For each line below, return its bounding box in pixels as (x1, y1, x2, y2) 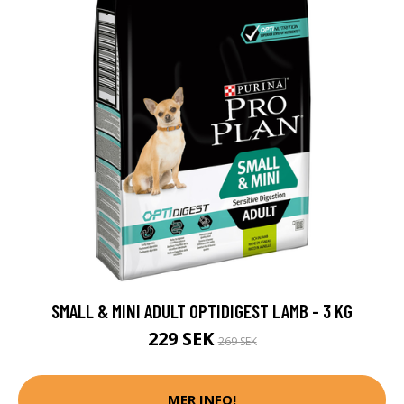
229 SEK (147, 326, 218, 351)
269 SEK (217, 333, 257, 349)
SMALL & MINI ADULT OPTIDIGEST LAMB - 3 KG (51, 298, 353, 322)
